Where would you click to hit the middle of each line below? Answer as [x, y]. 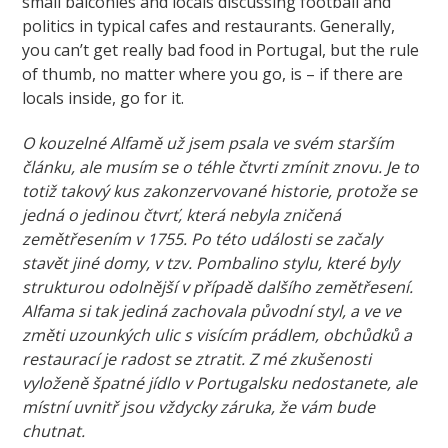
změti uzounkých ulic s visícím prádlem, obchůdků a [217, 335]
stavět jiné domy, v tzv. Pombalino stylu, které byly [211, 263]
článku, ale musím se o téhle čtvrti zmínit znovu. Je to [221, 167]
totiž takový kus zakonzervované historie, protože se [220, 191]
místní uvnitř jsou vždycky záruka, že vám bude [199, 407]
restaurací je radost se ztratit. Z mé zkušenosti [197, 359]
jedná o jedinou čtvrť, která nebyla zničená [182, 215]
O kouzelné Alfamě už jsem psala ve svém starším [208, 143]
